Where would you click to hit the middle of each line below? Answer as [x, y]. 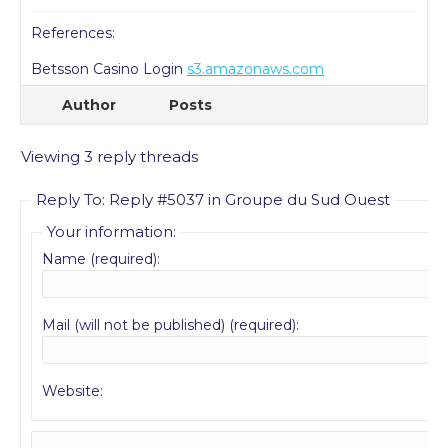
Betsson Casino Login [109, 69]
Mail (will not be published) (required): [170, 325]
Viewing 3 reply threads [109, 156]
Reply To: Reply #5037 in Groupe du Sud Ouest [213, 199]
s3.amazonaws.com [255, 69]
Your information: [111, 231]
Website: [72, 391]
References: [73, 33]
